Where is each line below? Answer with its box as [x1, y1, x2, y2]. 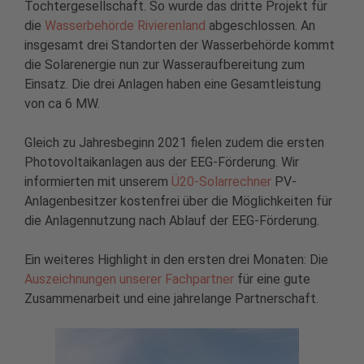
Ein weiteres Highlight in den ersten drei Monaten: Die [24, 252, 328, 268]
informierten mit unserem [24, 174, 171, 190]
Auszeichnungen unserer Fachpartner [24, 271, 234, 288]
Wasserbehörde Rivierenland [45, 18, 206, 34]
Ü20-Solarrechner [171, 174, 271, 190]
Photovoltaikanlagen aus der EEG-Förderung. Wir [24, 154, 299, 171]
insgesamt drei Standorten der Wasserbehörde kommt [24, 37, 335, 54]
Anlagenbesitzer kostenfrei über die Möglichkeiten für [24, 193, 332, 210]
